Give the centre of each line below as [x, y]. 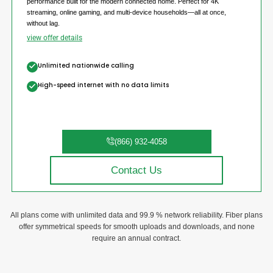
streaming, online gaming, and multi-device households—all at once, [126, 12]
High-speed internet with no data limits [103, 85]
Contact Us [136, 170]
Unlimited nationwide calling [86, 65]
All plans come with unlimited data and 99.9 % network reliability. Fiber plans [136, 215]
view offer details [55, 37]
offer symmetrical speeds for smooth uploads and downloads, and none [136, 226]
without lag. [43, 23]
